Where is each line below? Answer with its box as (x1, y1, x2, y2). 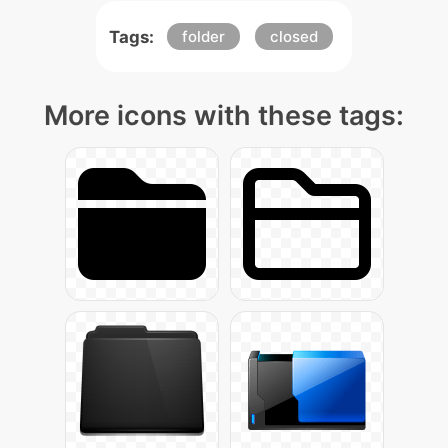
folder (182, 27, 225, 46)
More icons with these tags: (44, 99, 404, 132)
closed (270, 27, 318, 46)
